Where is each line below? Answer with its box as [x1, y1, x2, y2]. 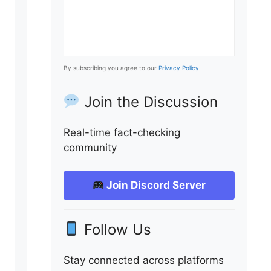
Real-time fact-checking [63, 126, 180, 139]
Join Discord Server [104, 179, 206, 191]
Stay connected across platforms [63, 254, 224, 266]
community [63, 141, 117, 154]
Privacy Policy [158, 64, 199, 71]
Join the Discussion [80, 93, 218, 111]
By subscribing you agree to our [63, 64, 158, 71]
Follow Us [80, 221, 152, 238]
